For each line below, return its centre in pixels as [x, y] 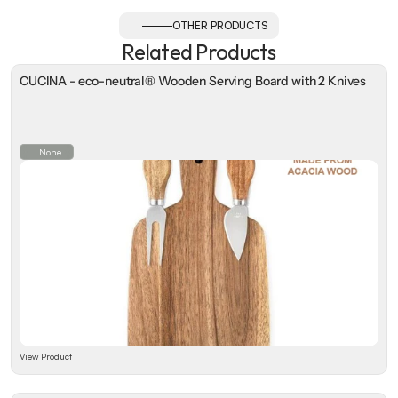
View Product [46, 356]
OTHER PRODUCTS [220, 25]
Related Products [199, 52]
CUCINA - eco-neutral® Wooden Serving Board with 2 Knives [193, 81]
